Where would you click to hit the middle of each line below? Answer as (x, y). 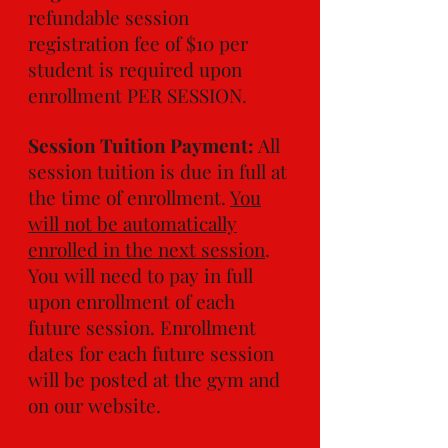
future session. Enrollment (142, 327)
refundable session (108, 17)
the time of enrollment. (129, 197)
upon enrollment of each (131, 301)
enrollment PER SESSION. (140, 95)
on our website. (97, 405)
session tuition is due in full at (157, 171)
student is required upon (135, 69)
